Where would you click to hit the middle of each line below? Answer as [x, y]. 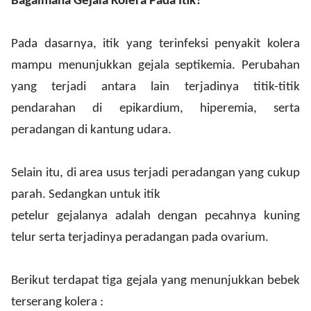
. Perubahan [266, 66]
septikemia [204, 66]
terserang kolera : [57, 302]
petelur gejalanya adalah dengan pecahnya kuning [155, 216]
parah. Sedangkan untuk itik [86, 195]
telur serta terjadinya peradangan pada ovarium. [140, 238]
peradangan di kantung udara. [91, 130]
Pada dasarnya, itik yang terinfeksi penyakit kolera [155, 44]
